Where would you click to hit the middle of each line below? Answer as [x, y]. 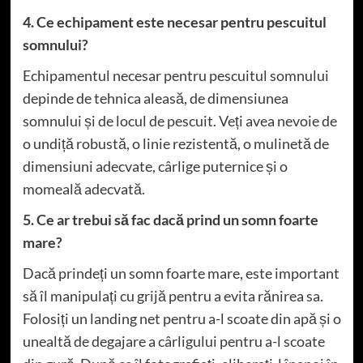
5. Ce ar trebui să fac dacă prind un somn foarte [170, 220]
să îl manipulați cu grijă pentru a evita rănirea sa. [173, 296]
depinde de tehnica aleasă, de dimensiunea [155, 98]
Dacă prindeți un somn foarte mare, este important [181, 273]
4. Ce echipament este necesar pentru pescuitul [174, 22]
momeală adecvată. [83, 189]
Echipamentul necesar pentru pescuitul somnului [175, 76]
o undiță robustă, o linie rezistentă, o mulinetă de [175, 144]
